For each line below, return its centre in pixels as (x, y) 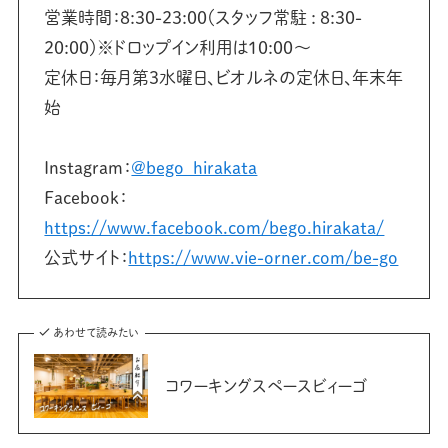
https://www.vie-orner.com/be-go (263, 257)
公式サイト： (86, 257)
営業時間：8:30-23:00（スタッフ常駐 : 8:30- (203, 17)
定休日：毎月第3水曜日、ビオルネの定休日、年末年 (224, 77)
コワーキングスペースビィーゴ (265, 386)
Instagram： (88, 167)
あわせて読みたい (96, 333)
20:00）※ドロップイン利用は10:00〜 (178, 47)
